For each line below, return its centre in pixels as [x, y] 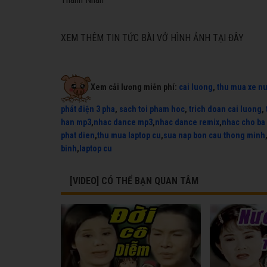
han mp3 [76, 122]
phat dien [78, 135]
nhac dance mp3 [123, 122]
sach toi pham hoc [152, 109]
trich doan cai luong [225, 109]
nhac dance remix [187, 122]
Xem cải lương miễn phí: [135, 87]
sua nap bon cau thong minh [214, 135]
